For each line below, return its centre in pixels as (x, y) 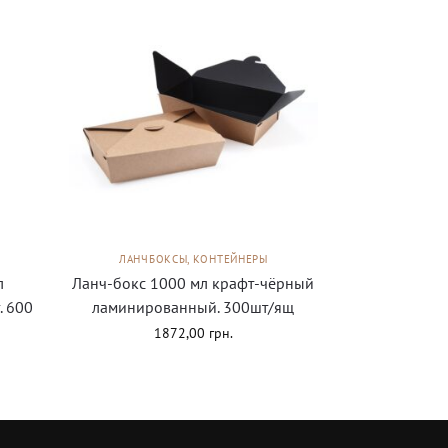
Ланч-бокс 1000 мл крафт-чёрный (193, 283)
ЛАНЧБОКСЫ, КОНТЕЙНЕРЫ (193, 259)
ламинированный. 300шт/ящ (193, 307)
